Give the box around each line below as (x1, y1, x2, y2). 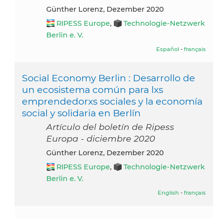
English (158, 189, 179, 197)
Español (156, 46, 179, 53)
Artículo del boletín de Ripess (46, 122, 174, 132)
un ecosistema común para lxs (22, 84, 163, 96)
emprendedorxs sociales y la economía (22, 95, 202, 108)
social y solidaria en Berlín (22, 107, 141, 119)
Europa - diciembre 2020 (46, 133, 155, 144)
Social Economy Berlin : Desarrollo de (22, 72, 195, 84)
